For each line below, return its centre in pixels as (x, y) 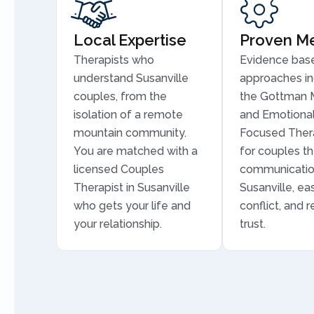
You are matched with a (136, 151)
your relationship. (118, 224)
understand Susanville (131, 78)
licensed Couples (119, 169)
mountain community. (130, 133)
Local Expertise (130, 40)
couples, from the (120, 96)
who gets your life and (132, 206)
